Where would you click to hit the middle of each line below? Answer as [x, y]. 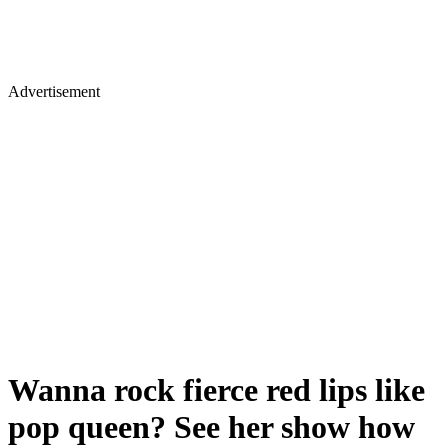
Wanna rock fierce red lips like [216, 390]
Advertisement [54, 91]
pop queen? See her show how [211, 427]
